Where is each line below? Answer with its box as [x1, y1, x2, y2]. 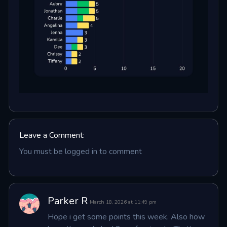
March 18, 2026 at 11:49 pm [89, 198, 157, 206]
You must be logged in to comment [19, 146, 142, 158]
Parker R [47, 194, 88, 208]
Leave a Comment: [19, 130, 85, 141]
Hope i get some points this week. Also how [47, 211, 205, 223]
